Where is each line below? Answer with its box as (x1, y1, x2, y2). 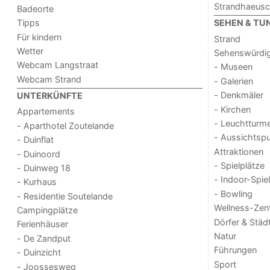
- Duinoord (17, 148, 61, 159)
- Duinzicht (17, 247, 61, 258)
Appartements (17, 106, 75, 117)
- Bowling (213, 188, 253, 199)
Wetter (17, 45, 44, 56)
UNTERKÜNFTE (17, 90, 83, 101)
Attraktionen (213, 146, 263, 157)
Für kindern (17, 31, 62, 42)
